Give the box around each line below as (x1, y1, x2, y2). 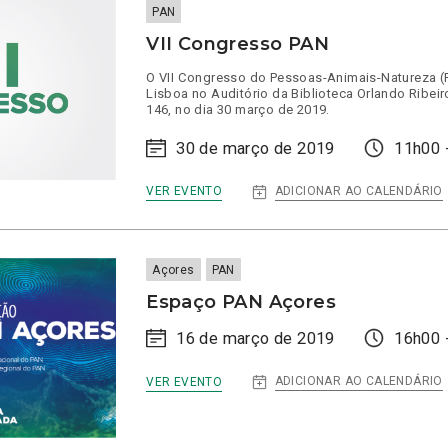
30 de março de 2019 (176, 138, 335, 158)
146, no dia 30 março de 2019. (146, 101, 330, 117)
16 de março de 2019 (176, 329, 335, 349)
